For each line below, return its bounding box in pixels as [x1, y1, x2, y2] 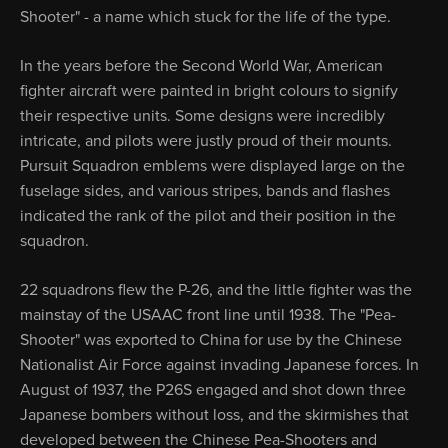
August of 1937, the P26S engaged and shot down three [20, 380, 406, 400]
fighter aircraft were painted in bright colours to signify [20, 81, 398, 101]
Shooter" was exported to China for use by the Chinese [20, 330, 402, 350]
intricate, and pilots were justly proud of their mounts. [20, 131, 392, 151]
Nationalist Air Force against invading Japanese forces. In [20, 355, 419, 375]
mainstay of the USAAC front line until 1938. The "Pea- [20, 305, 396, 325]
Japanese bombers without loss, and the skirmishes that [20, 405, 409, 425]
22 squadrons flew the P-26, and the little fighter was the [20, 280, 412, 300]
